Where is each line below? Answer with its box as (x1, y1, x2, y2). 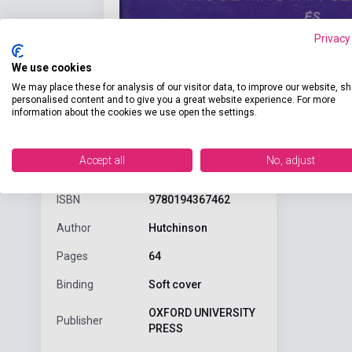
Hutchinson (148, 222, 207, 235)
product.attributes (57, 141, 174, 158)
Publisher (57, 314, 103, 328)
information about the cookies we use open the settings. (12, 106, 257, 118)
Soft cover (148, 278, 202, 291)
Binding (57, 278, 93, 291)
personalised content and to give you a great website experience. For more (12, 93, 335, 105)
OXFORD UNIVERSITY (148, 306, 255, 320)
